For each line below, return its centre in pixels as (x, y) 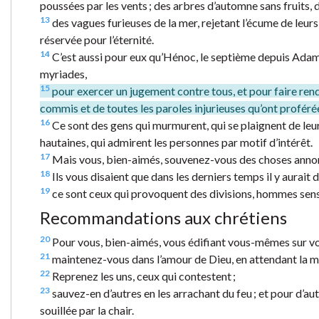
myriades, (63, 73)
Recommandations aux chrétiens (163, 217)
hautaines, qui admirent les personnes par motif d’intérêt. (176, 142)
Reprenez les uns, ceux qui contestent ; (143, 276)
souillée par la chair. (87, 310)
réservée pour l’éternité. (97, 39)
